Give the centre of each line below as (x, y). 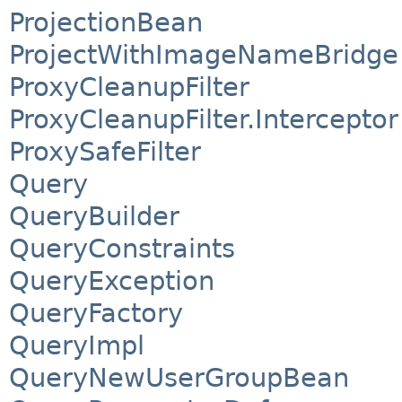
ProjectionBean (106, 23)
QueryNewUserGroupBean (179, 378)
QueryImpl (77, 346)
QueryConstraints (122, 249)
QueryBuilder (94, 217)
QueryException (112, 281)
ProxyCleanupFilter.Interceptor (204, 120)
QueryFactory (96, 314)
